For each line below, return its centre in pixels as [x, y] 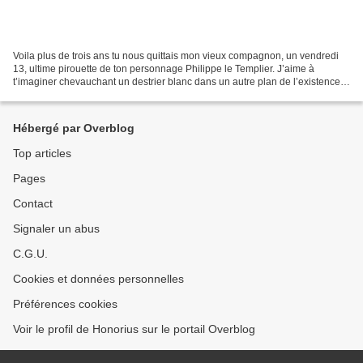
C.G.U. [30, 254]
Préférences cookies [65, 304]
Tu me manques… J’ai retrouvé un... [92, 94]
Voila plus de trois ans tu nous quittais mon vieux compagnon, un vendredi [176, 56]
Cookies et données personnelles [98, 279]
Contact [33, 203]
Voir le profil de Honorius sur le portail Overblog [134, 329]
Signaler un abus [56, 228]
